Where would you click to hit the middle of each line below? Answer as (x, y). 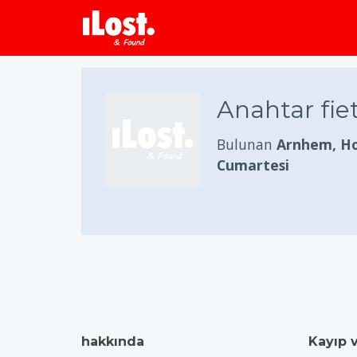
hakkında (113, 341)
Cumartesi (253, 165)
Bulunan (247, 144)
